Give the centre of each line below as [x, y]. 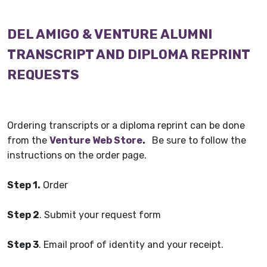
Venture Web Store [96, 141]
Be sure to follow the [197, 141]
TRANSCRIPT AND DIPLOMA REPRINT [128, 55]
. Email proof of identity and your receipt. [131, 245]
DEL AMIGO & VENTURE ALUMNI [110, 35]
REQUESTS [43, 75]
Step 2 [23, 215]
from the [28, 141]
